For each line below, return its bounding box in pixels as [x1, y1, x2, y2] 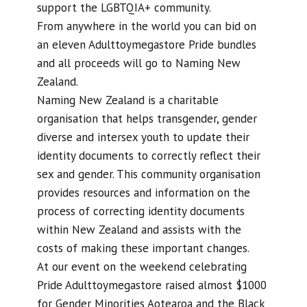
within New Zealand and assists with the [36, 222, 241, 237]
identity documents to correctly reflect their [36, 148, 260, 163]
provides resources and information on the [36, 185, 250, 200]
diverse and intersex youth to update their [36, 130, 249, 145]
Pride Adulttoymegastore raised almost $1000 [36, 278, 267, 293]
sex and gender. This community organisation [36, 167, 260, 182]
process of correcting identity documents [36, 204, 245, 219]
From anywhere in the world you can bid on [36, 19, 256, 34]
